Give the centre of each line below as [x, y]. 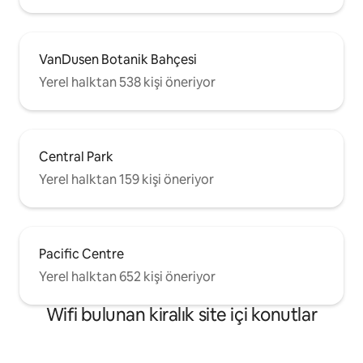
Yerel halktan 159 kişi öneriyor [126, 179]
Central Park [76, 156]
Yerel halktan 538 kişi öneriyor [127, 82]
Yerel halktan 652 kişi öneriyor [127, 276]
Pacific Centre [81, 254]
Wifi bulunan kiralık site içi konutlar [181, 314]
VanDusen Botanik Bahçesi [118, 59]
